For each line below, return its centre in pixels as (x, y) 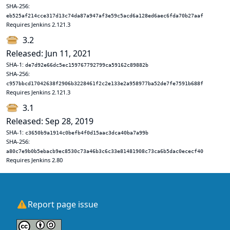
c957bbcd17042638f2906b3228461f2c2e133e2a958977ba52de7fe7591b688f (105, 83)
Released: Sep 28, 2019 (50, 121)
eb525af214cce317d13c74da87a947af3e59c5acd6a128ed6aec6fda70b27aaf (105, 16)
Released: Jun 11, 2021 (49, 53)
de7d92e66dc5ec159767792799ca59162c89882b (87, 65)
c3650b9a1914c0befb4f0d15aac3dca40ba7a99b (87, 133)
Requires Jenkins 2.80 (34, 160)
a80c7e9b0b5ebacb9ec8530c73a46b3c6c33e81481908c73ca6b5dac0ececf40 (105, 151)
